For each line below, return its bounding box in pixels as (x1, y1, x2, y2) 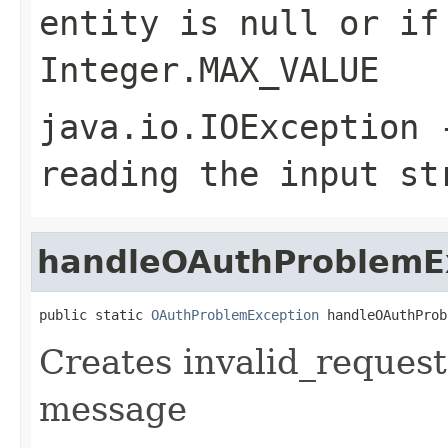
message (39, 388, 187, 429)
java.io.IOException (39, 106, 419, 147)
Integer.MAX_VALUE (39, 49, 379, 90)
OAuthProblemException (151, 306, 319, 323)
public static (39, 306, 151, 323)
